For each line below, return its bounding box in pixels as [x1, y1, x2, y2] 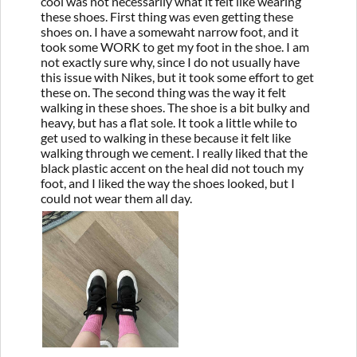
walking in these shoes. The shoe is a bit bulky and [41, 99, 310, 115]
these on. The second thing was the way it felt [41, 84, 286, 100]
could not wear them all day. [41, 190, 192, 206]
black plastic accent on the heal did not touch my [41, 159, 304, 175]
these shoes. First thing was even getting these [41, 8, 293, 24]
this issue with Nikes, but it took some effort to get [41, 69, 314, 84]
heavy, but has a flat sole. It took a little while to [41, 114, 297, 130]
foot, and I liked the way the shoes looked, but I [41, 175, 295, 190]
